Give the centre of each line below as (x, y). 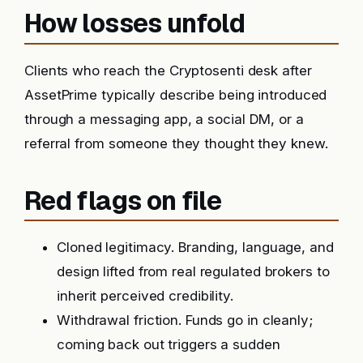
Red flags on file (123, 200)
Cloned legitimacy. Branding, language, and (195, 248)
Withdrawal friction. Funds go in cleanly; (185, 320)
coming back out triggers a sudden (169, 345)
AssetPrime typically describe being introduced (176, 94)
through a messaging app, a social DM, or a (164, 119)
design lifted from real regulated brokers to (193, 272)
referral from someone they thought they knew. (176, 143)
